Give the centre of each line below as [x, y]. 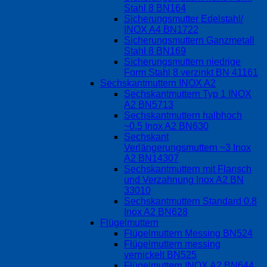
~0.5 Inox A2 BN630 [166, 126]
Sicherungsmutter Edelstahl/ [184, 18]
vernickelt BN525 [160, 254]
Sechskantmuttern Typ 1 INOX [188, 94]
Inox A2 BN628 [156, 212]
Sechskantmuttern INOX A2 [158, 83]
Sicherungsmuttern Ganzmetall [189, 40]
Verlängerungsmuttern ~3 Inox [187, 147]
